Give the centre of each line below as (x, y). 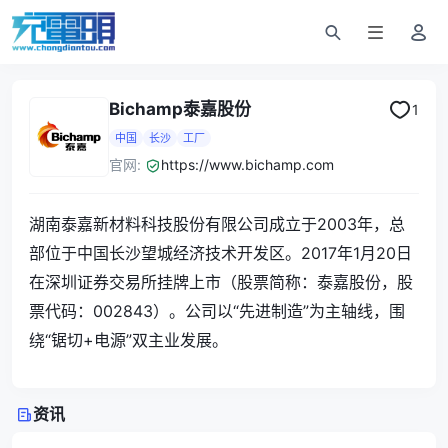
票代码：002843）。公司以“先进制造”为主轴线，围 (217, 311)
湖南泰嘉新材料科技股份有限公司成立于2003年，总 (217, 224)
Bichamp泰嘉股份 (180, 109)
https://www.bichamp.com (247, 164)
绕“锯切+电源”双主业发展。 (128, 340)
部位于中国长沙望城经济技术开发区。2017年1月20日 (220, 253)
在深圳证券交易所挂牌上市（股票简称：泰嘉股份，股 (221, 282)
